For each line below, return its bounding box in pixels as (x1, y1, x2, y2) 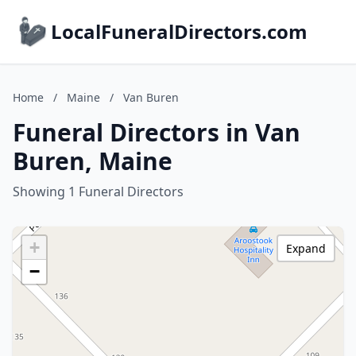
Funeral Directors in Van (13, 116, 300, 149)
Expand (286, 241, 326, 256)
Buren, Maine (13, 145, 172, 177)
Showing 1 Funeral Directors (13, 183, 184, 200)
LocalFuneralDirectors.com (51, 18, 308, 44)
